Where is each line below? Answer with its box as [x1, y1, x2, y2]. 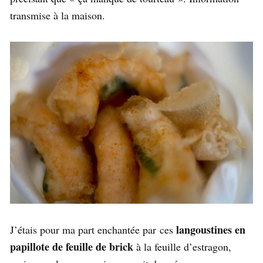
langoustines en [176, 222, 245, 238]
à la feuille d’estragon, [133, 240, 231, 254]
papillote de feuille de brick [10, 239, 133, 255]
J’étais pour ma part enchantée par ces [10, 222, 176, 237]
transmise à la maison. [10, 8, 105, 22]
